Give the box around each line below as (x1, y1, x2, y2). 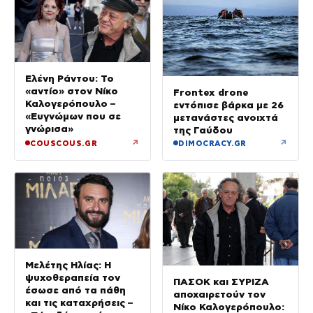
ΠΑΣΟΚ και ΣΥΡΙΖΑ (173, 276, 269, 288)
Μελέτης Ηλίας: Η (25, 259, 111, 270)
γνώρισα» (25, 123, 73, 135)
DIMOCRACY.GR (178, 138, 247, 147)
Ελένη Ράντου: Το (25, 73, 114, 85)
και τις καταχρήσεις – (25, 296, 133, 308)
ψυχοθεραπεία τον (25, 271, 120, 283)
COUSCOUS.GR (30, 138, 98, 147)
